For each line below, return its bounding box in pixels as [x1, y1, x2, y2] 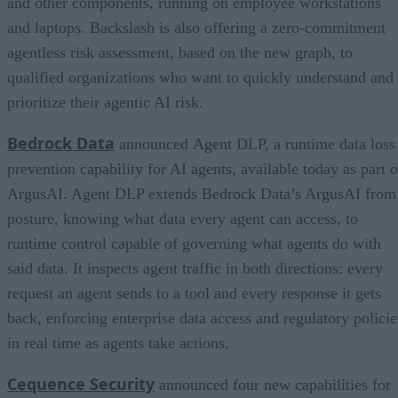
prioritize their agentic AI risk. [7, 93, 203, 112]
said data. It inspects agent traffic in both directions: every [7, 259, 383, 278]
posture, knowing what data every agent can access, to [7, 210, 358, 228]
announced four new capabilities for [155, 376, 391, 394]
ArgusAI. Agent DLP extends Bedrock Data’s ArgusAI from [7, 185, 396, 203]
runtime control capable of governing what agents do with [7, 235, 381, 253]
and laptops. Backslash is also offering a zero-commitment [7, 19, 386, 37]
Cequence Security [7, 373, 155, 395]
